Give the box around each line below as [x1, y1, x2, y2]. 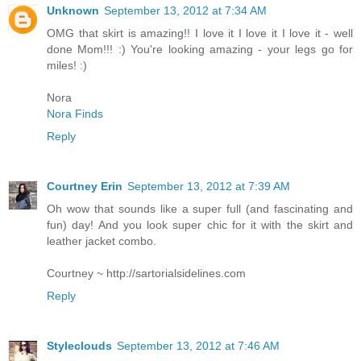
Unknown [47, 3, 99, 17]
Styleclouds [47, 338, 112, 352]
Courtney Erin [47, 179, 122, 193]
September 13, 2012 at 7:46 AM [117, 338, 280, 352]
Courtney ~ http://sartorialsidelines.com [47, 266, 246, 280]
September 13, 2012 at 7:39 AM [127, 179, 290, 193]
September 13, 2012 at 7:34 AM [104, 3, 267, 17]
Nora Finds [47, 106, 103, 120]
